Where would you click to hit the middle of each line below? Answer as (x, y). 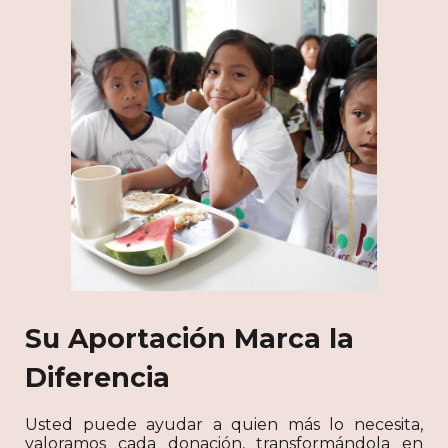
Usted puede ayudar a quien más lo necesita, (224, 425)
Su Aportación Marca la (190, 339)
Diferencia (98, 378)
